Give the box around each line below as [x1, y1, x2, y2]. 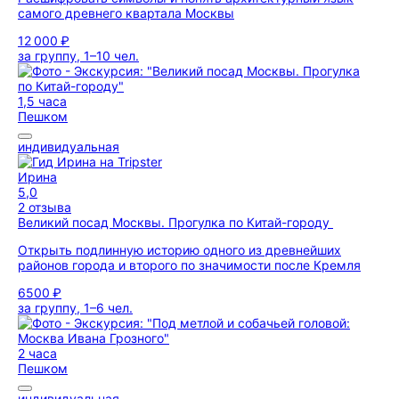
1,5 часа [18, 94, 67, 109]
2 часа [18, 346, 57, 361]
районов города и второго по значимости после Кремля [18, 257, 361, 273]
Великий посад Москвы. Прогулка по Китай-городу [18, 215, 333, 230]
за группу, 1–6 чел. [18, 300, 133, 315]
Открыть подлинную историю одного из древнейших [18, 242, 341, 257]
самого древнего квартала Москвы [18, 5, 234, 20]
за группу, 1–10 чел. [18, 48, 139, 63]
